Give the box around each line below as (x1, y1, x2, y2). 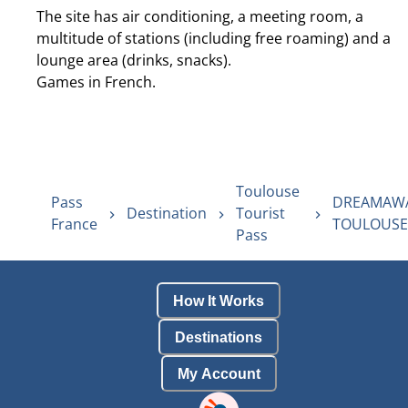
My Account (177, 365, 260, 382)
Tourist (236, 203, 285, 224)
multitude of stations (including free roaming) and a (36, 28, 391, 49)
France (51, 214, 97, 235)
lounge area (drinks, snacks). (36, 50, 231, 71)
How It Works (173, 292, 264, 309)
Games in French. (36, 72, 156, 93)
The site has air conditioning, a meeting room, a (36, 6, 363, 27)
